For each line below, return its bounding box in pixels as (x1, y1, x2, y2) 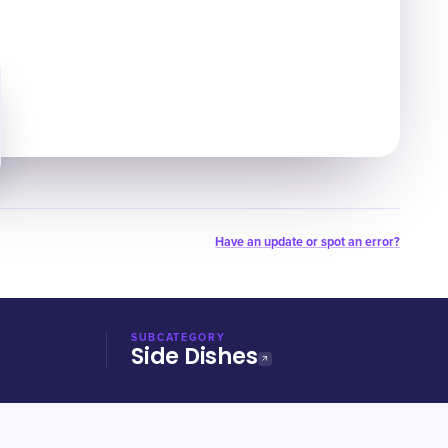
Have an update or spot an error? (215, 234, 400, 250)
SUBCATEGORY (131, 331, 226, 344)
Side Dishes (131, 341, 258, 372)
